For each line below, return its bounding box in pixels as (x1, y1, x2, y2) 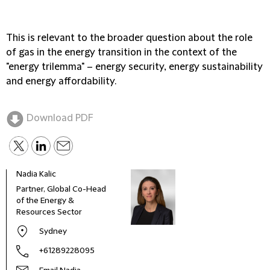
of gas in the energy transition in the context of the (6, 47, 237, 58)
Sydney (39, 227, 67, 236)
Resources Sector (16, 207, 82, 217)
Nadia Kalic (16, 169, 56, 179)
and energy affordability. (6, 76, 116, 87)
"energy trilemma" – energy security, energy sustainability (6, 61, 263, 72)
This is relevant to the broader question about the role (6, 33, 253, 43)
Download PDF (27, 113, 93, 124)
